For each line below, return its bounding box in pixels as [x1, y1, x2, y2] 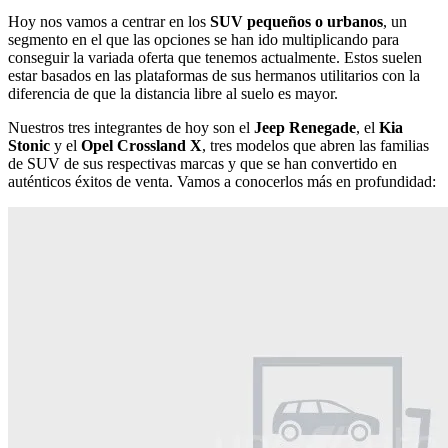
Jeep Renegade [254, 118, 356, 136]
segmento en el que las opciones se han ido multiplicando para [8, 30, 399, 48]
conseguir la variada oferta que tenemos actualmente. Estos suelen [8, 48, 422, 66]
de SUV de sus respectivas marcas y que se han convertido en [8, 154, 397, 172]
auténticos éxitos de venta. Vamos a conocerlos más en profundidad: [8, 172, 436, 190]
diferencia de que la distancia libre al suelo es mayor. [8, 84, 338, 102]
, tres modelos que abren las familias [202, 136, 429, 154]
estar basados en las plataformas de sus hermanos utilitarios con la [8, 66, 420, 84]
